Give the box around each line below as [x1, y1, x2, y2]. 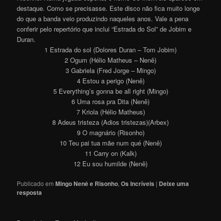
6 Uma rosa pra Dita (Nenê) [72, 96, 149, 106]
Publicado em [17, 179, 54, 187]
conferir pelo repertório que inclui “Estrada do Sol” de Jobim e [17, 24, 192, 34]
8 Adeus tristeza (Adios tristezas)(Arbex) [52, 117, 169, 127]
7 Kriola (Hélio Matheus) [76, 107, 145, 116]
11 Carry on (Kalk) [84, 148, 137, 158]
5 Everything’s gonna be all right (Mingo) [53, 86, 168, 96]
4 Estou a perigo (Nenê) [76, 75, 145, 85]
